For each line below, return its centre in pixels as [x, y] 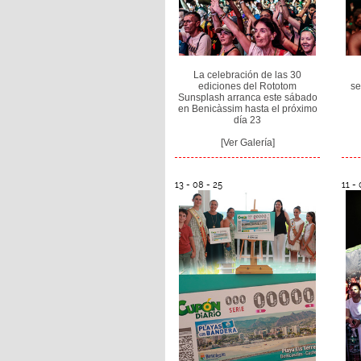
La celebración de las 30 [248, 75]
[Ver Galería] [247, 142]
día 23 [248, 120]
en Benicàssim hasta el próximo [247, 108]
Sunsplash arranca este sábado [247, 97]
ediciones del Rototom [248, 86]
